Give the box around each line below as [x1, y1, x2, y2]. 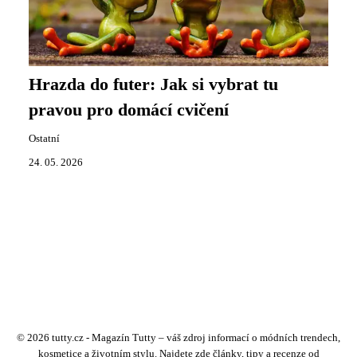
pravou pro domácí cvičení [29, 100, 229, 120]
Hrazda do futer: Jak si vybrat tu [29, 75, 278, 95]
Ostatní [29, 133, 60, 145]
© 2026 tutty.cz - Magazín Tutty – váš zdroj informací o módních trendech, [17, 332, 340, 344]
